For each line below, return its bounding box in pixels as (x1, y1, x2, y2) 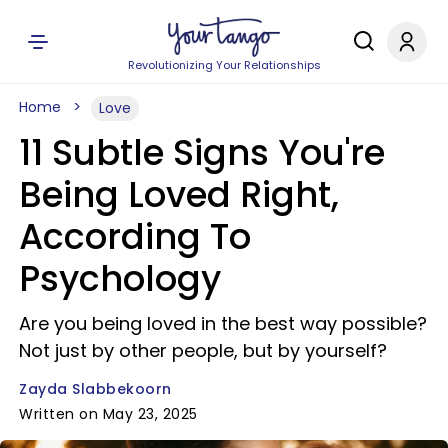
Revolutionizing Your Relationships (127, 57, 321, 73)
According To (19, 212, 251, 261)
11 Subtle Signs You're (19, 128, 385, 177)
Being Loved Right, (19, 170, 339, 219)
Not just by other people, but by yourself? (19, 338, 387, 363)
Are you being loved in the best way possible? (19, 311, 427, 336)
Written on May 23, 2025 (19, 404, 198, 424)
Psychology (19, 254, 221, 303)
